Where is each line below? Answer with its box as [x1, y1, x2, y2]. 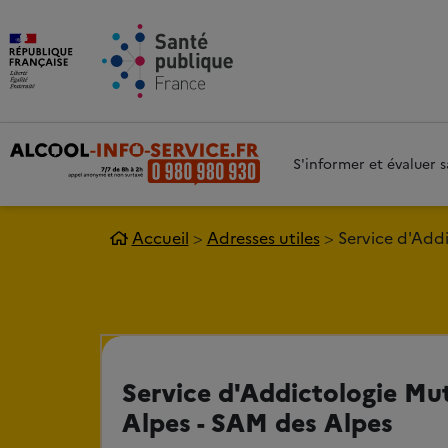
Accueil [131, 226, 189, 251]
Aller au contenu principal [163, 4, 362, 28]
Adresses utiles [206, 226, 320, 251]
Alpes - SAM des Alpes [122, 404, 393, 439]
